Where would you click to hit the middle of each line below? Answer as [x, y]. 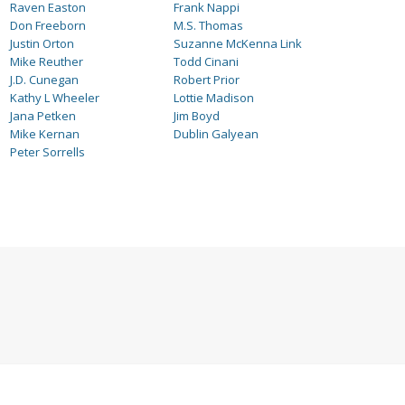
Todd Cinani [207, 61]
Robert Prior [207, 80]
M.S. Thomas [209, 25]
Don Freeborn [48, 25]
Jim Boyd [197, 116]
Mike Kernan [45, 134]
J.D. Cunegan [44, 80]
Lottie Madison [214, 98]
